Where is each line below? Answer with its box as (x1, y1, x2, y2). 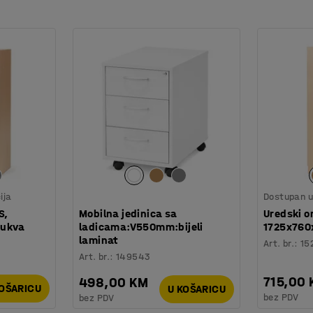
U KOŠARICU (168, 282, 226, 296)
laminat (79, 233, 118, 247)
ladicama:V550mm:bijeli (79, 219, 203, 233)
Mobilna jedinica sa (79, 206, 177, 220)
